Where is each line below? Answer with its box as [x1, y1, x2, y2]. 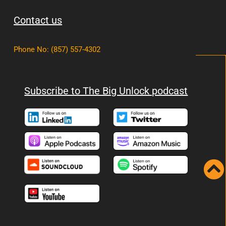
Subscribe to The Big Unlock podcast [24, 84, 188, 97]
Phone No [14, 45, 47, 54]
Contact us [14, 14, 63, 27]
